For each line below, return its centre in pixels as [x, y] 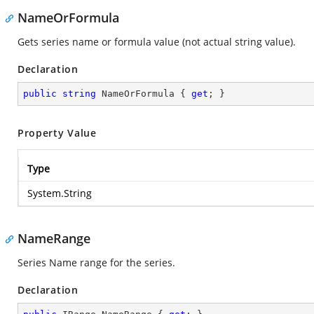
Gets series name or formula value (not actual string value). [157, 42]
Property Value [57, 133]
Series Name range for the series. [96, 262]
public [40, 94]
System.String [60, 193]
